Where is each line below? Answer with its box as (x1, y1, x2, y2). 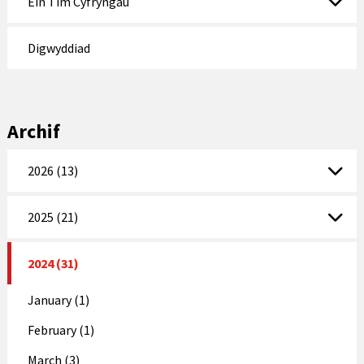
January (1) (27, 291, 89, 308)
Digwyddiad (27, 40, 90, 56)
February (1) (27, 321, 94, 338)
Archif (6, 119, 60, 144)
